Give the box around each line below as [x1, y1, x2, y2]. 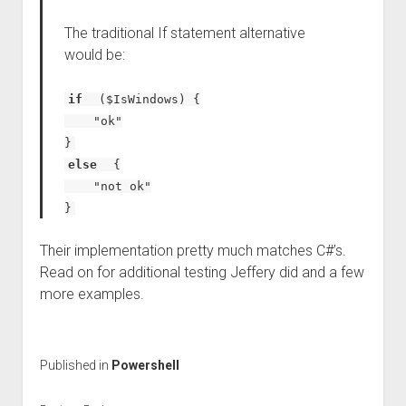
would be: [63, 46, 125, 63]
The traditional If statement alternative [63, 24, 305, 42]
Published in [39, 358, 111, 372]
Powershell [111, 358, 179, 372]
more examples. [39, 285, 144, 303]
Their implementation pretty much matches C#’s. [39, 242, 346, 259]
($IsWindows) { [92, 92, 201, 106]
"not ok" [63, 179, 151, 193]
